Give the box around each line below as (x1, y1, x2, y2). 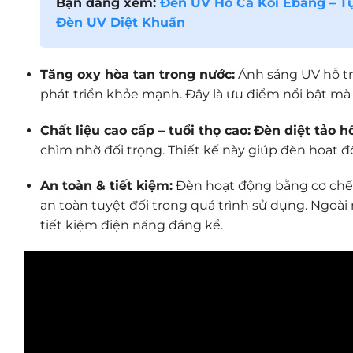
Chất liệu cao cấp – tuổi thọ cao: (39, 122, 251, 138)
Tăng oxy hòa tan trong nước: (39, 66, 235, 82)
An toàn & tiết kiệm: (39, 178, 173, 194)
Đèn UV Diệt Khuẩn (55, 15, 185, 31)
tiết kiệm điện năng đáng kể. (39, 217, 223, 233)
